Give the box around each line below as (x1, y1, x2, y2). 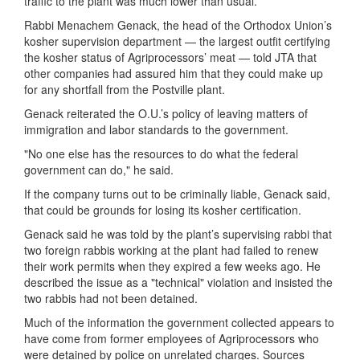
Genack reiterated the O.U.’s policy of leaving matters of (24, 105, 308, 121)
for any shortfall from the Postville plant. (24, 81, 225, 97)
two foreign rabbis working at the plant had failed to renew (24, 242, 318, 258)
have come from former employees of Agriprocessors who (24, 330, 319, 346)
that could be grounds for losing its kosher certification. (24, 202, 301, 218)
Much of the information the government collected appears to (24, 314, 334, 330)
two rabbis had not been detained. (24, 290, 198, 306)
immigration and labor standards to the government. (24, 121, 288, 137)
